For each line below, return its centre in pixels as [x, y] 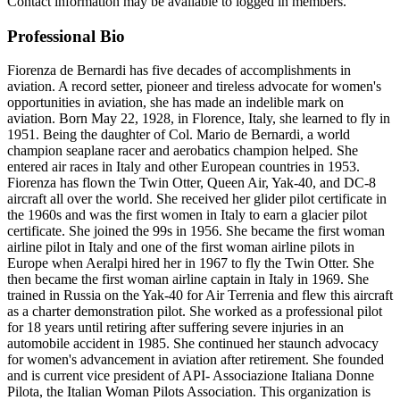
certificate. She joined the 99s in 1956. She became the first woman [196, 231]
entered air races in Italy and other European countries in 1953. [183, 167]
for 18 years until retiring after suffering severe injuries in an [175, 328]
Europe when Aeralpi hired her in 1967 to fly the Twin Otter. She [191, 263]
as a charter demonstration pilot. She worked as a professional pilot [195, 312]
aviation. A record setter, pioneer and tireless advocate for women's [194, 87]
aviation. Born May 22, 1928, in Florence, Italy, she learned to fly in [199, 119]
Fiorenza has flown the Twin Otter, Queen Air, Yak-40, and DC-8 [192, 183]
